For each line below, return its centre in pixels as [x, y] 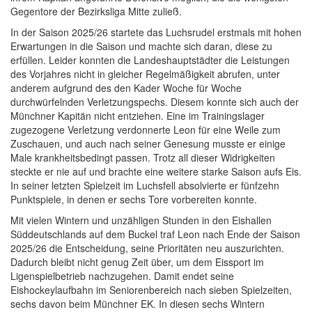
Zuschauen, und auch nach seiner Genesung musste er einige [148, 143]
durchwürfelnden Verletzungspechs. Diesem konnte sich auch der [155, 102]
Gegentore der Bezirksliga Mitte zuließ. [96, 11]
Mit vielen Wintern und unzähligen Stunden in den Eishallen [141, 220]
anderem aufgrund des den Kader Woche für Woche [126, 88]
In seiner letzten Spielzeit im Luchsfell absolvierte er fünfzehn [145, 185]
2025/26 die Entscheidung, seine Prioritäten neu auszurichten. [147, 248]
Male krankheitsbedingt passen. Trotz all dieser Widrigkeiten [143, 157]
